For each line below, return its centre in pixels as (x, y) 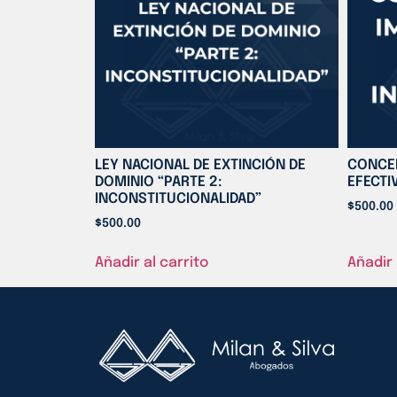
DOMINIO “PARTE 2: (158, 183)
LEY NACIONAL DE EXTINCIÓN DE (200, 166)
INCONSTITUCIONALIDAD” (178, 199)
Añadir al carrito (152, 263)
